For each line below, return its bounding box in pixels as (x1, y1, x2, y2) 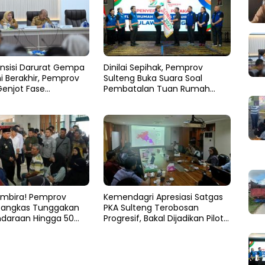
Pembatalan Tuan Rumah (103, 83, 210, 95)
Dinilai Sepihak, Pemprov (103, 62, 203, 74)
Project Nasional (103, 223, 169, 235)
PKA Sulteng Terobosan (103, 202, 199, 214)
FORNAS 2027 (103, 93, 157, 106)
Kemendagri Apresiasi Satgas (103, 191, 223, 203)
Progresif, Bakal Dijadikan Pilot (103, 212, 224, 225)
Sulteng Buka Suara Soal (103, 72, 202, 85)
